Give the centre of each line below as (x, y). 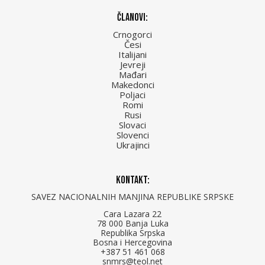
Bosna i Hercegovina (132, 242)
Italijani (132, 54)
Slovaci (132, 125)
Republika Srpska (132, 232)
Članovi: (132, 17)
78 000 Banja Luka (132, 223)
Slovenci (132, 135)
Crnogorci (132, 34)
